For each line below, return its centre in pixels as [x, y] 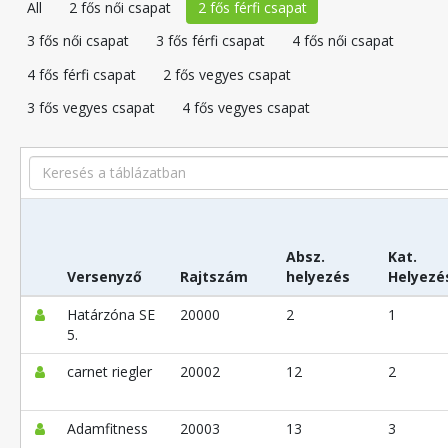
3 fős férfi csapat [210, 41]
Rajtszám [213, 276]
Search [49, 164]
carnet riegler [109, 371]
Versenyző [104, 276]
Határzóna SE [110, 314]
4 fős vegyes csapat [245, 108]
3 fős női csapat [77, 41]
